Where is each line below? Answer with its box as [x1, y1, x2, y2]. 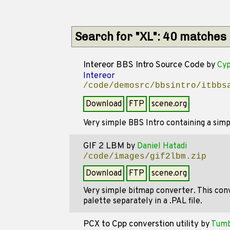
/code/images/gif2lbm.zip [83, 152, 206, 161]
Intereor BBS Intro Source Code [83, 60, 204, 71]
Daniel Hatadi [137, 141, 187, 151]
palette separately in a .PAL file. [83, 196, 202, 206]
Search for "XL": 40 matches [74, 30, 226, 44]
